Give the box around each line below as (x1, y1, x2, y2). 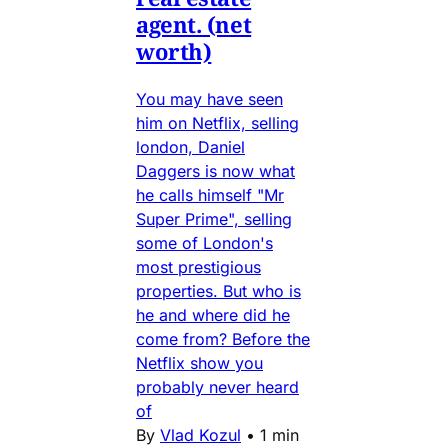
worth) (136, 35, 212, 66)
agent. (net (136, 8, 252, 39)
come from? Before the (136, 328, 310, 349)
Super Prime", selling (136, 208, 292, 229)
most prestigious (136, 256, 261, 277)
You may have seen (136, 88, 283, 109)
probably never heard (136, 376, 299, 397)
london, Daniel (136, 136, 245, 157)
